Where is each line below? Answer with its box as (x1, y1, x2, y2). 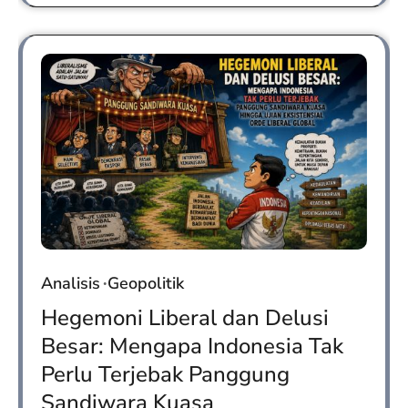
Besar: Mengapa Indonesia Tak (41, 331, 343, 361)
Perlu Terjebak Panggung (41, 359, 290, 389)
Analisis (41, 271, 100, 294)
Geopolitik (107, 271, 184, 294)
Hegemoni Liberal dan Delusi (41, 302, 329, 332)
